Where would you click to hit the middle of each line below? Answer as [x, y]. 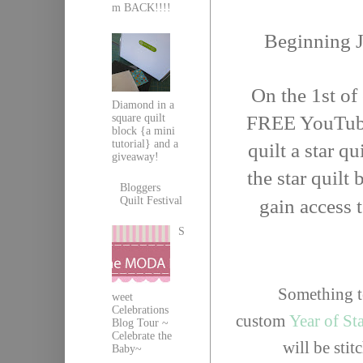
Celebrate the [141, 336]
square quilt [138, 117]
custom [263, 320]
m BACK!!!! [141, 8]
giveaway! [135, 156]
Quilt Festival [152, 200]
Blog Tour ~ [140, 323]
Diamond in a [143, 105]
